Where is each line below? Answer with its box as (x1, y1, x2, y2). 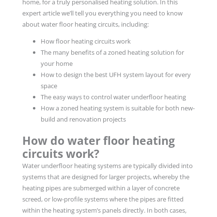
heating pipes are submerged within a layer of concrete (22, 184, 180, 193)
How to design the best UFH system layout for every (40, 70, 191, 79)
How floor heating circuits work (40, 37, 131, 46)
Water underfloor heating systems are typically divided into (22, 161, 193, 170)
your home (40, 59, 73, 68)
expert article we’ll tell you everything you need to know (22, 8, 183, 17)
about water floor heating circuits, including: (22, 19, 149, 29)
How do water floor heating (22, 133, 175, 149)
